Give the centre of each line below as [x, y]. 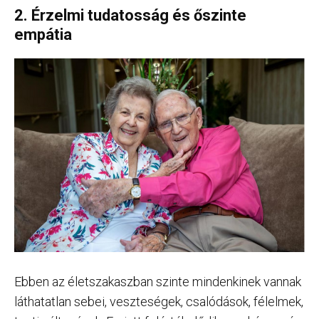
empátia [43, 35]
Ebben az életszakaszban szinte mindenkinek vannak [158, 281]
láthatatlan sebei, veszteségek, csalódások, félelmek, [159, 301]
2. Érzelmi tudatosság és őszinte [130, 16]
